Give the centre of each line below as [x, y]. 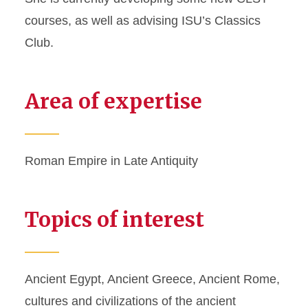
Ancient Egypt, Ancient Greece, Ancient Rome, [152, 279]
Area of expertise [113, 101]
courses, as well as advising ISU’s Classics [143, 21]
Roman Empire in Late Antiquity [111, 161]
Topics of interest [114, 219]
